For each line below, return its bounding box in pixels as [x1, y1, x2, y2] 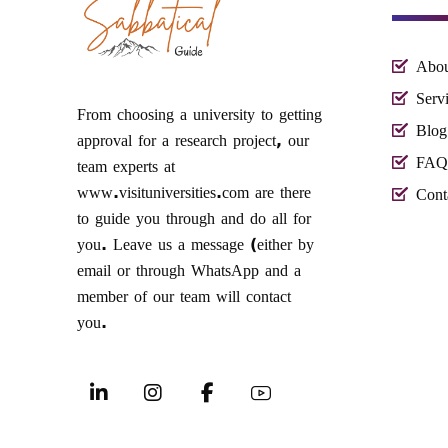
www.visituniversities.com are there [77, 182, 312, 202]
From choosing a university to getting [77, 104, 323, 124]
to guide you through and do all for [77, 208, 312, 228]
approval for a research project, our [77, 130, 310, 150]
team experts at [77, 156, 176, 176]
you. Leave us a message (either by [77, 234, 315, 254]
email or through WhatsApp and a [77, 260, 302, 280]
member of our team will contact [77, 286, 292, 306]
